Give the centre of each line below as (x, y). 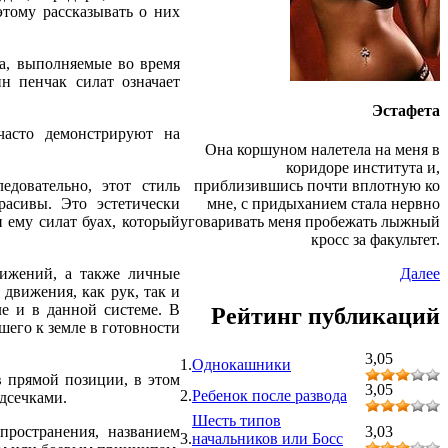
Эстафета (406, 110)
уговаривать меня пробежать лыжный (310, 222)
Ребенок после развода (269, 395)
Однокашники (241, 364)
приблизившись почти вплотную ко (317, 186)
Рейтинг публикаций (325, 315)
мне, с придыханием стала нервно (323, 204)
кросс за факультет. (375, 240)
